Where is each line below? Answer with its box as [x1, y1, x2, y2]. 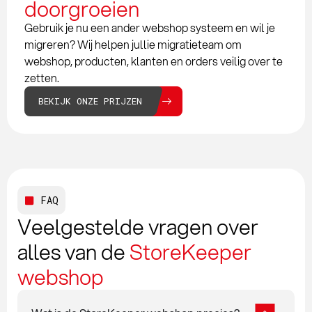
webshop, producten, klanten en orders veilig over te [24, 53, 283, 70]
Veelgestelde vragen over [17, 212, 258, 242]
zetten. [24, 70, 59, 86]
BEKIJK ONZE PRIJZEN [38, 95, 142, 108]
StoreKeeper [130, 237, 251, 267]
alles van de [17, 237, 130, 267]
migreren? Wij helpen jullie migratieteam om [24, 36, 242, 53]
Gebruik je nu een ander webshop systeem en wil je [24, 19, 275, 36]
